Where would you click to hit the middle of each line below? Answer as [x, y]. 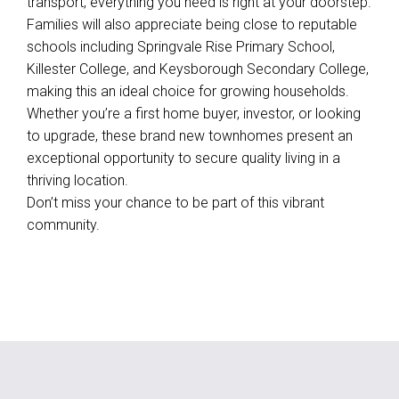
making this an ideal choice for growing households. [188, 91]
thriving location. [77, 180]
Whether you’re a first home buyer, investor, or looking [194, 114]
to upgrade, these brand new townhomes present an [190, 136]
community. [63, 225]
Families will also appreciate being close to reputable [192, 24]
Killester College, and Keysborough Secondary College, [198, 69]
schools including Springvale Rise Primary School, [181, 47]
